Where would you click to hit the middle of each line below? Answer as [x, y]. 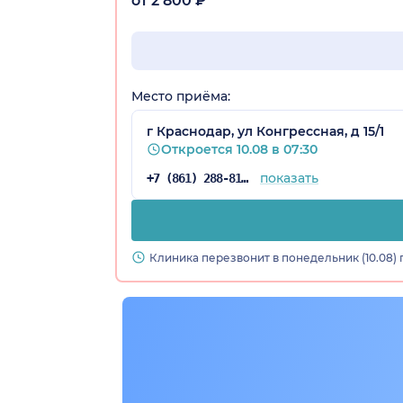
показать [289, 178]
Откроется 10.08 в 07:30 [239, 149]
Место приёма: [181, 96]
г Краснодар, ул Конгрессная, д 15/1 [265, 131]
